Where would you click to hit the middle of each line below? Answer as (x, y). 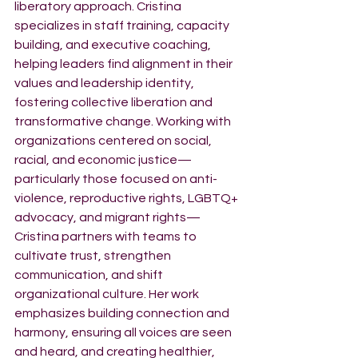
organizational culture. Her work (108, 294)
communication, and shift (90, 275)
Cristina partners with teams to (107, 237)
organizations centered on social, (114, 141)
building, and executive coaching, (114, 45)
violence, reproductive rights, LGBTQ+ (127, 198)
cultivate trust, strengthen (94, 256)
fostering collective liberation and (115, 102)
